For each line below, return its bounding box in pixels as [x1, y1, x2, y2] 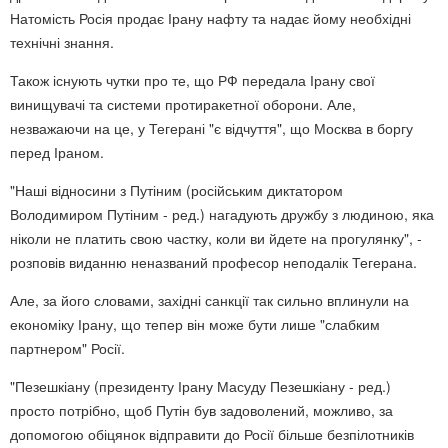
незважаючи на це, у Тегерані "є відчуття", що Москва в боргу [10, 117, 413, 138]
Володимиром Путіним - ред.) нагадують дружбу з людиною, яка [10, 203, 434, 224]
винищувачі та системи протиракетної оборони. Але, [10, 93, 356, 114]
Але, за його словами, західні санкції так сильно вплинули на [10, 289, 409, 310]
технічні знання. [10, 31, 114, 52]
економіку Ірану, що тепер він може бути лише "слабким [10, 313, 380, 334]
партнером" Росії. [10, 337, 125, 358]
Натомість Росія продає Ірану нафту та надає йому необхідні [10, 7, 411, 28]
